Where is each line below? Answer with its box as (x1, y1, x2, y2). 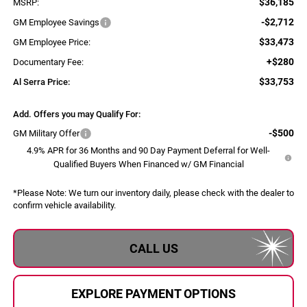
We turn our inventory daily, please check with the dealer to (66, 188, 294, 199)
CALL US (129, 241, 178, 256)
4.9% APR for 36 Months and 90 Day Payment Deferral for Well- (27, 145, 271, 156)
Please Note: (16, 188, 66, 199)
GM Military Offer (12, 128, 79, 139)
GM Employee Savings (12, 17, 99, 28)
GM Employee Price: (12, 37, 90, 48)
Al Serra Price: (12, 77, 70, 88)
